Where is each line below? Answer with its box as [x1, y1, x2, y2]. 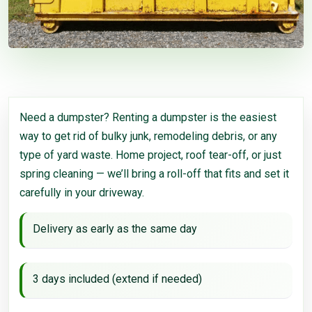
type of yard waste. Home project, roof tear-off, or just [19, 148, 281, 162]
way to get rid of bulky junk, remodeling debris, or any [19, 129, 277, 143]
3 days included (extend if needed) [33, 272, 202, 286]
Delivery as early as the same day [33, 221, 197, 235]
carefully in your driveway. [19, 185, 144, 199]
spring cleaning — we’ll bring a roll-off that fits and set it [19, 166, 289, 180]
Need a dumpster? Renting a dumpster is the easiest [19, 110, 276, 124]
